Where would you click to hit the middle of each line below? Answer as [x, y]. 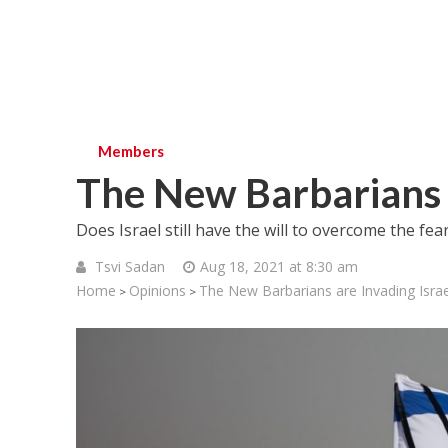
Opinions [157, 290]
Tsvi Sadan [129, 266]
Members [130, 151]
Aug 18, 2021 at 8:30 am [278, 266]
